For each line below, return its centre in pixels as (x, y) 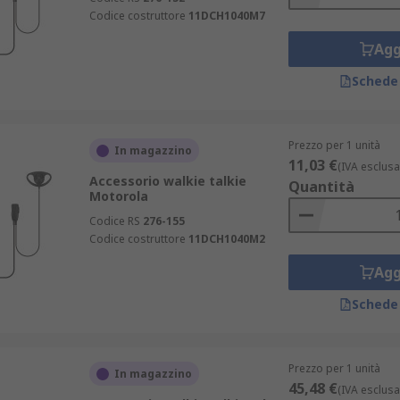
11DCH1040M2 (226, 239)
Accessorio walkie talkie (167, 181)
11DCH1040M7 (226, 16)
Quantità (321, 187)
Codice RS (114, 221)
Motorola (118, 196)
